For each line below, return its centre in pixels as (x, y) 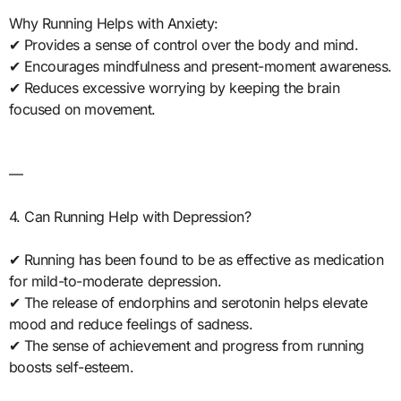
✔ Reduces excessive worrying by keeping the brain (174, 87)
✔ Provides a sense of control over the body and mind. (183, 44)
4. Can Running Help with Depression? (130, 216)
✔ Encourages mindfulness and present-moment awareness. (200, 66)
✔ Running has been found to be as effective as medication (196, 259)
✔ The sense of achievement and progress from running (186, 345)
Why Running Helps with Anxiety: (113, 23)
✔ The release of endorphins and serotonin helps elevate (188, 302)
